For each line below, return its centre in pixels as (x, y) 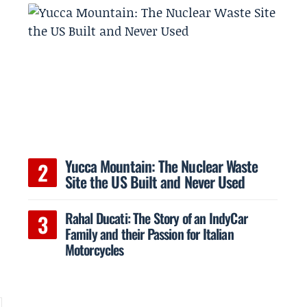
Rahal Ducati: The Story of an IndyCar (156, 218)
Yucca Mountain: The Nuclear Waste (161, 165)
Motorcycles (94, 249)
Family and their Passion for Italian (149, 233)
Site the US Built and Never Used (155, 181)
